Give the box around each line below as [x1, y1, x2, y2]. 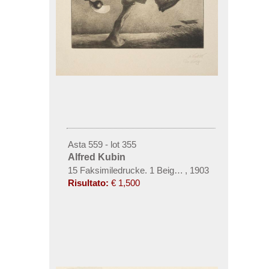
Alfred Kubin [67, 152, 125, 163]
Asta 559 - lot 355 [67, 139, 136, 150]
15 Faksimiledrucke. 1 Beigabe [67, 165, 189, 176]
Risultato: [67, 178, 109, 189]
